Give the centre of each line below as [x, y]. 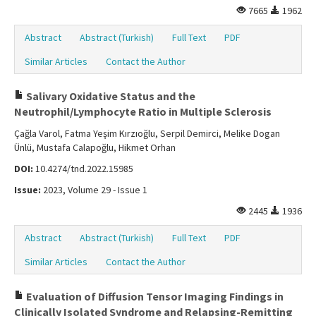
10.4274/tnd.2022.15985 [83, 169]
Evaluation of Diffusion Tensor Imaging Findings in [154, 297]
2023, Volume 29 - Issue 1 [94, 190]
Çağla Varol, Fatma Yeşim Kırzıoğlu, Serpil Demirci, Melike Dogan [147, 134]
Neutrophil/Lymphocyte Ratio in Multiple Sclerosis [143, 112]
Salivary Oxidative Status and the [110, 96]
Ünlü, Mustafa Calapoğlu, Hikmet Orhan [95, 148]
